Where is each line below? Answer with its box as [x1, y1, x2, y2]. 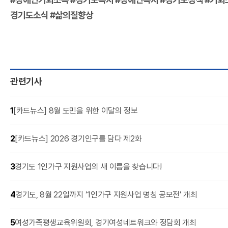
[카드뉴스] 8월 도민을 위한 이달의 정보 [13, 106, 138, 116]
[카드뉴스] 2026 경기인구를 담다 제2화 [15, 134, 142, 144]
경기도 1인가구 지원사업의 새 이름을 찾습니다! [15, 162, 162, 172]
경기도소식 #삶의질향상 [10, 10, 93, 20]
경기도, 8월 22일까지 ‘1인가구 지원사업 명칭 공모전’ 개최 [15, 190, 197, 200]
